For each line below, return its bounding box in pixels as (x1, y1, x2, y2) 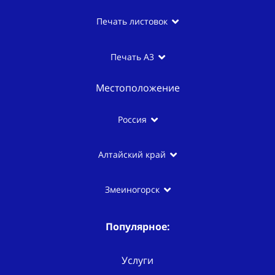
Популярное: (105, 220, 170, 234)
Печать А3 (110, 50, 154, 63)
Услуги (122, 254, 153, 268)
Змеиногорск (104, 184, 160, 196)
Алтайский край (98, 149, 166, 161)
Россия (117, 113, 147, 125)
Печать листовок (96, 15, 168, 28)
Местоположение (95, 80, 180, 95)
